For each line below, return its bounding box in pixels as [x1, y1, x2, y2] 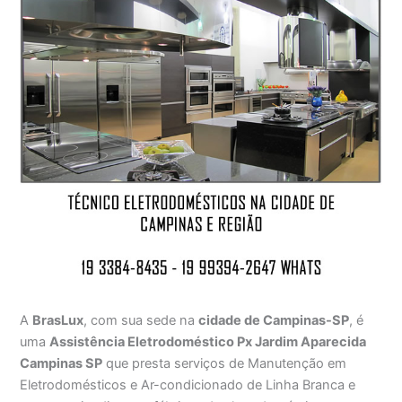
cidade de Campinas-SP [198, 311, 350, 328]
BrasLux [32, 311, 84, 328]
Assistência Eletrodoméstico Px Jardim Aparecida [49, 333, 367, 350]
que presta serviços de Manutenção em [102, 354, 347, 371]
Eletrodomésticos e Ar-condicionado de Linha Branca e [20, 376, 356, 393]
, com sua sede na [83, 311, 199, 328]
